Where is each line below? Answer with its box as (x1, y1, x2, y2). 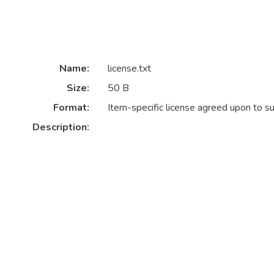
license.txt (107, 62, 151, 76)
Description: (32, 120, 89, 135)
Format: (53, 101, 89, 115)
